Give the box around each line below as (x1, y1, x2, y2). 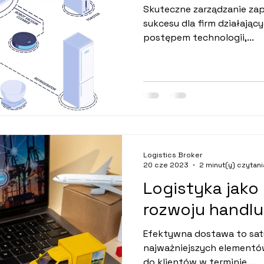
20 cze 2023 (143, 160, 189, 170)
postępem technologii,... (143, 31, 254, 44)
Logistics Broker (143, 150, 203, 160)
